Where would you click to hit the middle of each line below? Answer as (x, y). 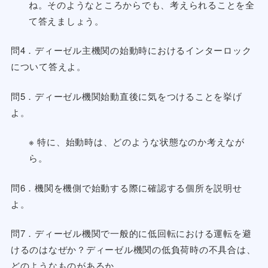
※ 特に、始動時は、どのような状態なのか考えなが (136, 142)
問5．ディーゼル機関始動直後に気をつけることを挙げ (126, 96)
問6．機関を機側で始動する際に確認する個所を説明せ (126, 187)
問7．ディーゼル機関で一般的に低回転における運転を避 (131, 233)
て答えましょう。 (66, 20)
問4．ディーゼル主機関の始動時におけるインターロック (131, 50)
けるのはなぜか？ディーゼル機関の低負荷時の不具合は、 (133, 249)
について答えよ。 (48, 66)
